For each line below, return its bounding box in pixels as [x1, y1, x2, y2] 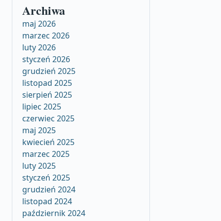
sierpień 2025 [22, 89, 72, 100]
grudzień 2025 [22, 66, 75, 76]
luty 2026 [22, 42, 56, 53]
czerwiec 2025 [22, 113, 74, 124]
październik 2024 [22, 208, 85, 219]
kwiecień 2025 [22, 137, 74, 147]
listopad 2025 [22, 77, 72, 88]
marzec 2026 [22, 30, 70, 41]
